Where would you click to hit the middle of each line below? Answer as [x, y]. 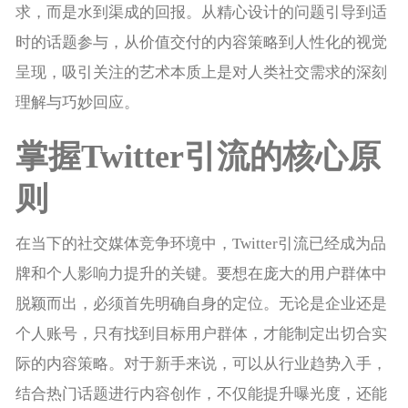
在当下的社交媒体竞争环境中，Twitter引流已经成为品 [200, 244]
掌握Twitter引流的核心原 [198, 157]
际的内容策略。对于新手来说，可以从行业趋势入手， [201, 364]
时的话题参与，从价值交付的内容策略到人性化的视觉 [201, 43]
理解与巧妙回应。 [77, 103]
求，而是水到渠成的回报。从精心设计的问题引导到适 [201, 13]
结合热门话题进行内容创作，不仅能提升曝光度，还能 [201, 394]
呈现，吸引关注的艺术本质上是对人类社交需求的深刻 [201, 73]
